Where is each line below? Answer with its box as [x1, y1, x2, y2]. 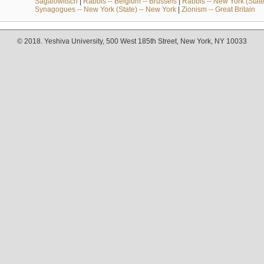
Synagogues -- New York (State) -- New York [34, 5, 176, 14]
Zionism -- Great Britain [181, 5, 255, 14]
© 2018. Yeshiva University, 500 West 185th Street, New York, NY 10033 [17, 37, 247, 46]
